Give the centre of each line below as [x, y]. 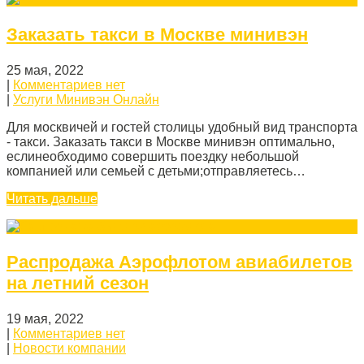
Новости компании [69, 349]
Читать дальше [52, 199]
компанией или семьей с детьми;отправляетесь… [156, 171]
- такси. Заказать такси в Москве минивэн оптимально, [171, 142]
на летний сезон [78, 284]
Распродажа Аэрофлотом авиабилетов [180, 262]
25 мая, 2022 [45, 71]
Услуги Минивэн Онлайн [86, 100]
